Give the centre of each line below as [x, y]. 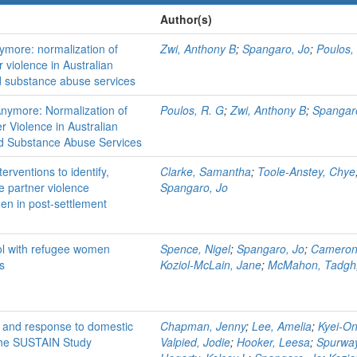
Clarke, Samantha [206, 171]
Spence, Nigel [195, 249]
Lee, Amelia [282, 326]
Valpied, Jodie [195, 342]
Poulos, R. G [192, 110]
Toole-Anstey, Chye [306, 171]
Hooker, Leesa [273, 342]
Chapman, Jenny [203, 326]
